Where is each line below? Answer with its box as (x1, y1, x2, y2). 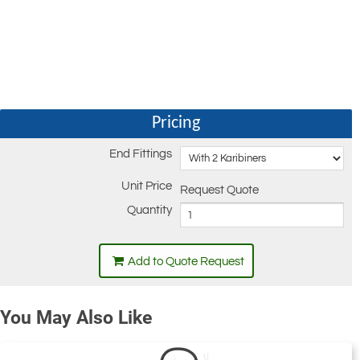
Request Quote (180, 184, 260, 197)
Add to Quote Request (127, 256, 244, 268)
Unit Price (121, 180, 172, 193)
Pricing (152, 114, 200, 133)
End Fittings (108, 148, 172, 161)
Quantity (126, 204, 172, 217)
